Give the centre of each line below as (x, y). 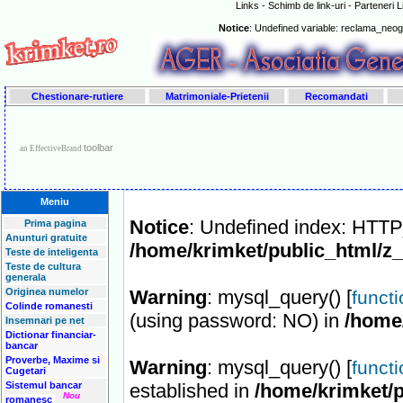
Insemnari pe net (45, 320)
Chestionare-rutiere (77, 96)
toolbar (98, 148)
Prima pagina (55, 223)
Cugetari (26, 371)
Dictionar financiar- (51, 335)
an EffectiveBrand (51, 148)
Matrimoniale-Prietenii (217, 96)
